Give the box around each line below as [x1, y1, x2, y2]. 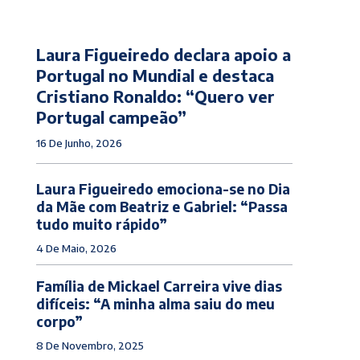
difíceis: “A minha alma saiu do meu [35, 294, 275, 313]
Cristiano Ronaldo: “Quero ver [35, 85, 275, 106]
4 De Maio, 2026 [35, 241, 117, 255]
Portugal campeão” [35, 106, 186, 127]
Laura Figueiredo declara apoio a [35, 43, 291, 64]
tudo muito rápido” [35, 215, 167, 233]
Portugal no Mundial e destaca [35, 64, 274, 85]
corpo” [35, 312, 83, 330]
